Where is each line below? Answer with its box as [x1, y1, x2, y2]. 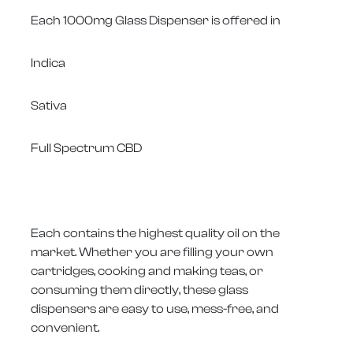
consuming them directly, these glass [31, 282, 248, 297]
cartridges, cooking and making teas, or [31, 263, 263, 278]
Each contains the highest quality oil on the [31, 225, 280, 240]
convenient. [31, 320, 99, 335]
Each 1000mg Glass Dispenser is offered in [31, 13, 281, 28]
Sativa [31, 98, 67, 113]
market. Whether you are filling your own [31, 244, 273, 259]
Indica [31, 55, 65, 70]
